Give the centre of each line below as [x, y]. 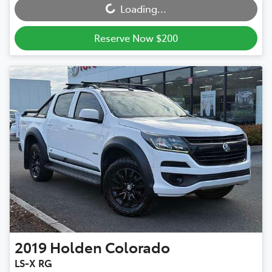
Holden [76, 247]
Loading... [143, 8]
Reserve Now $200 [136, 37]
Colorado [138, 247]
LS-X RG [33, 263]
